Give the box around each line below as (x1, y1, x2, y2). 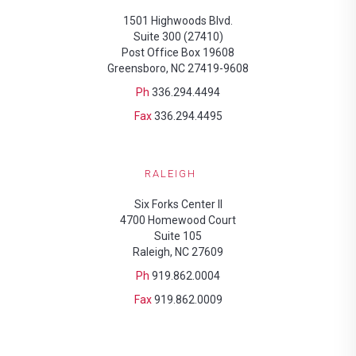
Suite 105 (154, 230, 202, 242)
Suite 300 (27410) (133, 30, 223, 43)
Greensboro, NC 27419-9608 (107, 62, 249, 75)
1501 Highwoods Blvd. (123, 14, 233, 27)
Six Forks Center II (133, 198, 222, 211)
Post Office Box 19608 (122, 46, 234, 59)
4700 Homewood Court (120, 214, 236, 226)
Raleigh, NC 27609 (133, 246, 223, 258)
